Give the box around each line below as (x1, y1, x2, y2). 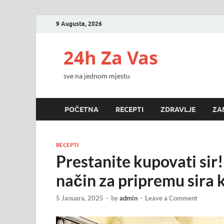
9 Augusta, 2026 (56, 19, 102, 27)
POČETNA (64, 105, 98, 113)
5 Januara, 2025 (56, 194, 103, 202)
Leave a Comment (145, 194, 197, 202)
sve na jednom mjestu (63, 71, 130, 80)
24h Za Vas (63, 45, 158, 70)
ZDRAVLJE (160, 105, 195, 113)
